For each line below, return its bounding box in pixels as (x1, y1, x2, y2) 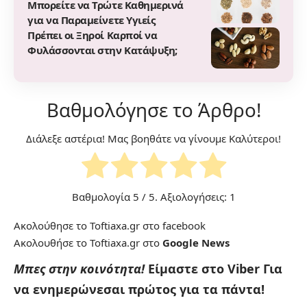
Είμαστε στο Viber (148, 260, 263, 277)
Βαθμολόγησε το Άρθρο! (46, 97, 261, 123)
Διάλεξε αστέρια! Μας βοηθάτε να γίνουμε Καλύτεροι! (26, 132, 281, 146)
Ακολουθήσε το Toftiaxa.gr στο (14, 235, 162, 249)
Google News (162, 235, 230, 249)
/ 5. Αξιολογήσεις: (138, 189, 230, 204)
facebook (162, 218, 206, 232)
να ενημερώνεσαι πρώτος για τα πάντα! (14, 280, 265, 297)
